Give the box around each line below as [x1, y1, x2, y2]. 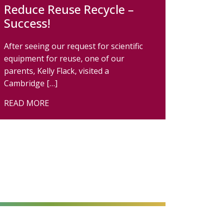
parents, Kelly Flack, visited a [4, 65, 109, 76]
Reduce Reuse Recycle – [4, 1, 134, 17]
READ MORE [4, 98, 49, 109]
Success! [4, 15, 51, 31]
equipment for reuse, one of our [4, 53, 124, 64]
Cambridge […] [4, 78, 57, 89]
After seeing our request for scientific [4, 41, 143, 52]
